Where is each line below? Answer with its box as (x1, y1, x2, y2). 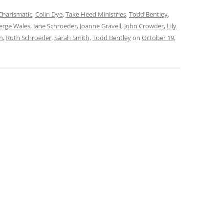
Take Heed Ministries (66, 10, 126, 19)
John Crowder (124, 22, 164, 30)
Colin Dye (35, 10, 63, 19)
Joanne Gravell (80, 22, 121, 30)
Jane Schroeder (33, 22, 77, 30)
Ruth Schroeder (6, 33, 51, 42)
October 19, (142, 33, 175, 42)
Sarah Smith (54, 33, 89, 42)
